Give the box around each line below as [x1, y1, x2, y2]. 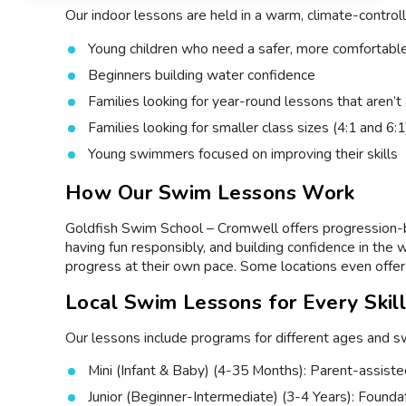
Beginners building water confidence [88, 65, 315, 86]
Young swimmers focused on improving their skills [88, 144, 398, 165]
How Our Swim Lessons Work [65, 179, 355, 208]
